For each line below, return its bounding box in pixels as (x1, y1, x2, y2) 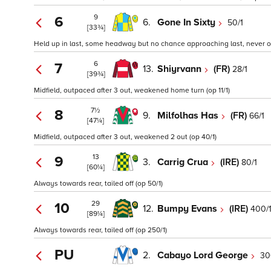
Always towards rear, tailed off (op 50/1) (34, 179, 163, 189)
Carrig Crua (157, 155, 211, 168)
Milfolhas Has (157, 109, 221, 122)
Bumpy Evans (157, 202, 220, 215)
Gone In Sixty (157, 16, 218, 28)
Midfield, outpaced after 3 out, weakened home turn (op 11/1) (34, 86, 230, 96)
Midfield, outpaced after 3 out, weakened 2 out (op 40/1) (34, 132, 217, 142)
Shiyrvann (157, 62, 204, 75)
